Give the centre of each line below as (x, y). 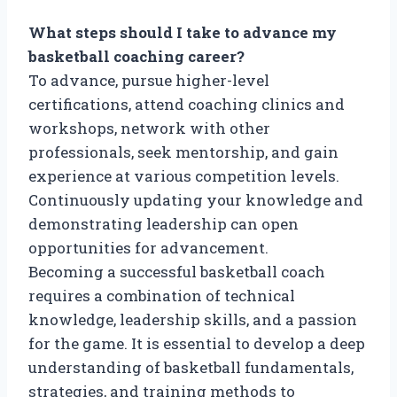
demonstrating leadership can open (163, 223)
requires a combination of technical (162, 295)
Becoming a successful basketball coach (177, 271)
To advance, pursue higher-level (149, 80)
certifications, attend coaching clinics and (187, 104)
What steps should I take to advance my (183, 32)
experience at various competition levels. (184, 175)
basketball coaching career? (136, 56)
